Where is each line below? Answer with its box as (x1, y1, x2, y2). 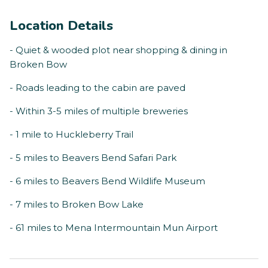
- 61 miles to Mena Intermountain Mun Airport (10, 222, 218, 234)
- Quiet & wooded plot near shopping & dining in (10, 44, 227, 56)
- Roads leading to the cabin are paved (10, 82, 185, 94)
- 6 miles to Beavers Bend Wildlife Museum (10, 175, 205, 187)
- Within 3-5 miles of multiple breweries (10, 105, 188, 117)
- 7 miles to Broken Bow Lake (10, 199, 144, 211)
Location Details (10, 17, 113, 35)
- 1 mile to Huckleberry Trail (10, 129, 133, 141)
